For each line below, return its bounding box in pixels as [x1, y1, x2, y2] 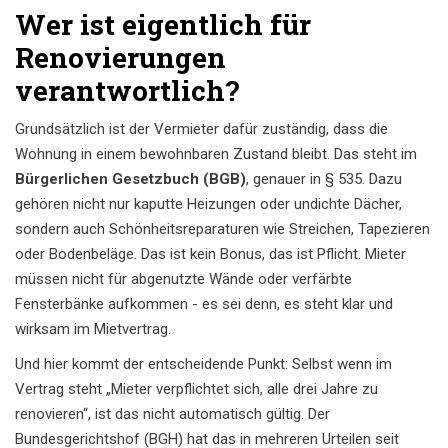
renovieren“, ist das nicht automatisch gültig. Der [15, 405, 330, 424]
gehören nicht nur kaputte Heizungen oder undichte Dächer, [15, 195, 402, 214]
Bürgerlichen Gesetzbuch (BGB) [15, 170, 246, 189]
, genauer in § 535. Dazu [246, 170, 402, 189]
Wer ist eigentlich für [15, 6, 311, 44]
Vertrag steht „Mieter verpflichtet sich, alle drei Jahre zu [15, 380, 378, 399]
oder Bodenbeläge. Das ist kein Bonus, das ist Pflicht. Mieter [15, 245, 406, 264]
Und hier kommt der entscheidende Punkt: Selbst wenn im [15, 355, 392, 374]
